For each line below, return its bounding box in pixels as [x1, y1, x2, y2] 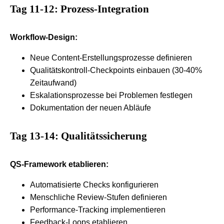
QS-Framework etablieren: [10, 159, 108, 168]
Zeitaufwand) [30, 78, 76, 87]
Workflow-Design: [10, 32, 77, 41]
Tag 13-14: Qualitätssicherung [10, 129, 147, 142]
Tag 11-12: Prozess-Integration [10, 2, 149, 15]
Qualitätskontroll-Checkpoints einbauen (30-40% [30, 65, 202, 74]
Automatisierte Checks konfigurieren [30, 180, 158, 189]
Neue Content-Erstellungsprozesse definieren [30, 53, 192, 62]
